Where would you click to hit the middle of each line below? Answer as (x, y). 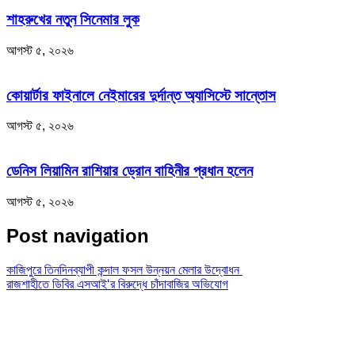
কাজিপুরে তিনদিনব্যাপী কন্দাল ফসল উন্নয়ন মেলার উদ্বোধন (124, 269)
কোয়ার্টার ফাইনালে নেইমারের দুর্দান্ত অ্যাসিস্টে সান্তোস (141, 95)
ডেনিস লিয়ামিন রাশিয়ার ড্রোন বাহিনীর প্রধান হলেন (130, 171)
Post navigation (78, 235)
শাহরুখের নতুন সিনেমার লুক (73, 20)
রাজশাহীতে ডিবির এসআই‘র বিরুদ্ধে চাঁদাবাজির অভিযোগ (117, 284)
